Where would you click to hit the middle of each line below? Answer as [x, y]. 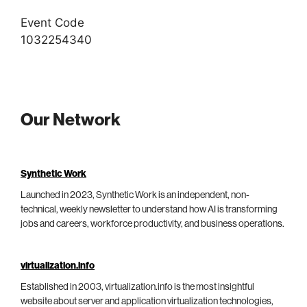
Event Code [52, 23]
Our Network [71, 120]
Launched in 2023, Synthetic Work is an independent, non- [135, 195]
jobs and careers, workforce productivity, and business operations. [152, 224]
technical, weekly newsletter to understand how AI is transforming [149, 209]
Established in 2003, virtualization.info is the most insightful [137, 287]
